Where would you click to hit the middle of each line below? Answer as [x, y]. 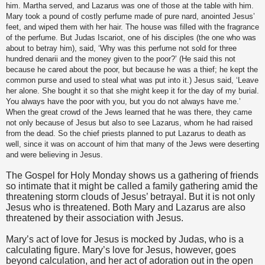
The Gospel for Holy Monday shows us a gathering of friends [132, 175]
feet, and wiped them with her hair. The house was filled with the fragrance [132, 27]
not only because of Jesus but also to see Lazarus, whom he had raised [129, 122]
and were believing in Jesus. [56, 154]
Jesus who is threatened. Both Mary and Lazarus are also [126, 207]
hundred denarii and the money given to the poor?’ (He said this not [121, 59]
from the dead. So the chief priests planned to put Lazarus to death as [126, 133]
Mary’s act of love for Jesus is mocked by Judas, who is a [125, 239]
